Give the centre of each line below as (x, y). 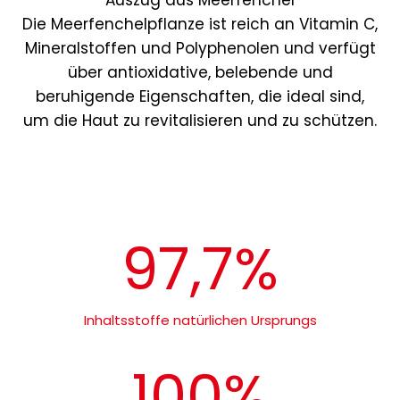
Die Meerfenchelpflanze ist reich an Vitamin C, (200, 25)
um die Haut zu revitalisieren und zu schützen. (200, 121)
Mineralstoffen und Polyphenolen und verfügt (200, 49)
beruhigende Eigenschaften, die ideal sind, (200, 97)
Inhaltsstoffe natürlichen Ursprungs (200, 321)
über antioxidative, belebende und (200, 73)
